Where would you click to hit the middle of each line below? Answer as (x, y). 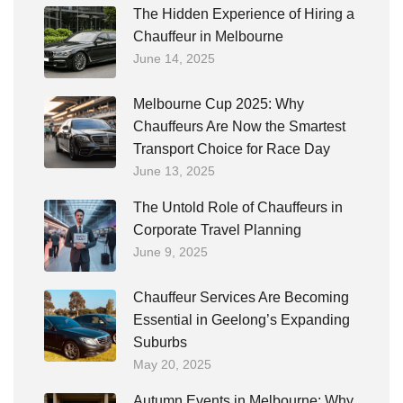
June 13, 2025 (174, 171)
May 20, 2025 (172, 364)
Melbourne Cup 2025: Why (219, 104)
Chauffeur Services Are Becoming (241, 297)
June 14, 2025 (174, 58)
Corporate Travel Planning (217, 230)
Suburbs (160, 342)
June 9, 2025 (170, 252)
